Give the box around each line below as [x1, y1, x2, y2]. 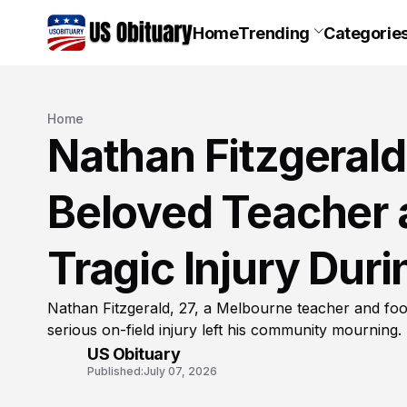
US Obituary [87, 343, 181, 363]
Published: [87, 363, 144, 378]
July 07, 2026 [144, 363, 217, 378]
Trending [238, 23, 310, 43]
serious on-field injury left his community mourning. [47, 321, 402, 339]
